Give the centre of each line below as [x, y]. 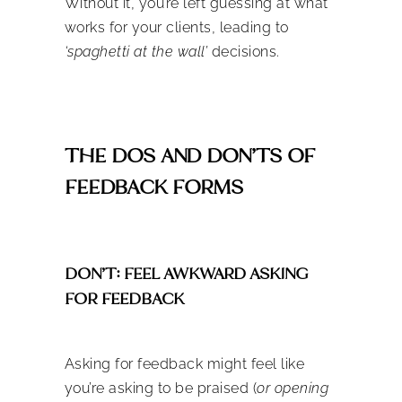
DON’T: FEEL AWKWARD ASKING [186, 273]
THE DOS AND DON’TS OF [189, 155]
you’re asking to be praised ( [160, 388]
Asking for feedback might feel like [184, 363]
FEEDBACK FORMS [153, 186]
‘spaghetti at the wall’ [138, 51]
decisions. [249, 51]
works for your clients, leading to [176, 27]
